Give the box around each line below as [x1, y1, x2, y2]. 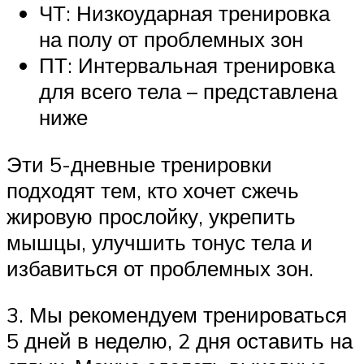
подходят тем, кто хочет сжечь [6, 176, 299, 203]
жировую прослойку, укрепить [6, 202, 296, 229]
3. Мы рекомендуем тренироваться [6, 301, 347, 328]
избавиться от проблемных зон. [6, 254, 314, 281]
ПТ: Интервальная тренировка [39, 52, 335, 79]
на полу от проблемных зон [39, 26, 303, 53]
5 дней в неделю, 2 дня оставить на [6, 327, 353, 354]
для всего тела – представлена [39, 78, 337, 105]
